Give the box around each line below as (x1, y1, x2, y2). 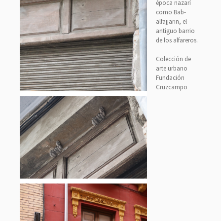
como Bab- (156, 8, 186, 16)
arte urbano (156, 64, 187, 73)
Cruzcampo (156, 83, 187, 91)
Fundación (156, 74, 184, 82)
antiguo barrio (156, 27, 195, 35)
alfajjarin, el (156, 17, 187, 26)
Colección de (156, 55, 191, 63)
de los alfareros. (156, 36, 198, 44)
